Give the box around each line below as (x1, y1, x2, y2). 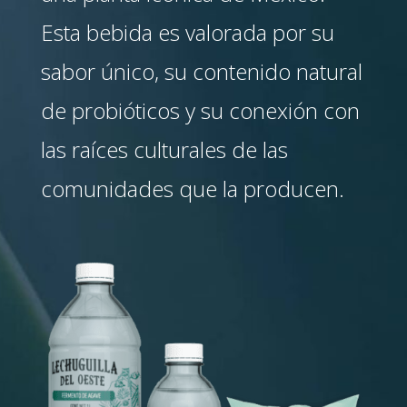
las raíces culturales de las (40, 134, 288, 164)
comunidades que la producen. (40, 174, 344, 203)
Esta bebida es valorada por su (40, 17, 334, 47)
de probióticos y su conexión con (40, 95, 360, 125)
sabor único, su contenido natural (40, 56, 362, 86)
